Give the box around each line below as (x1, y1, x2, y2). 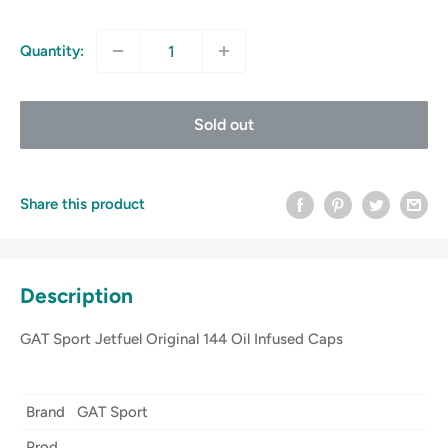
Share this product (20, 194, 145, 213)
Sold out (194, 115, 254, 135)
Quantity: (20, 42, 84, 61)
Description (20, 282, 133, 308)
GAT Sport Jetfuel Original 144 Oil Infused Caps (20, 330, 343, 348)
